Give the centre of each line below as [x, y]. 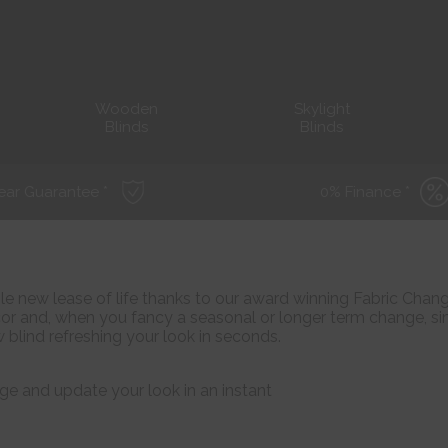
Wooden [126, 109]
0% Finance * [364, 192]
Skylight [321, 109]
